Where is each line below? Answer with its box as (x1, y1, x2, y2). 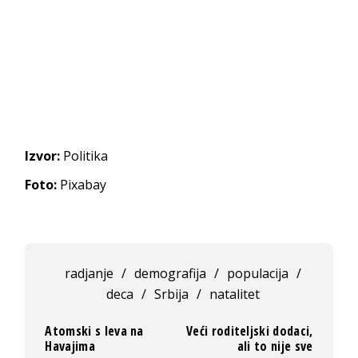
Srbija (153, 285, 189, 303)
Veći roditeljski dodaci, (185, 322, 313, 340)
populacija (226, 265, 288, 282)
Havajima (45, 337, 95, 355)
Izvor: (25, 147, 61, 165)
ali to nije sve (237, 337, 313, 355)
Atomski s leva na (45, 322, 144, 340)
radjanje (64, 265, 113, 282)
